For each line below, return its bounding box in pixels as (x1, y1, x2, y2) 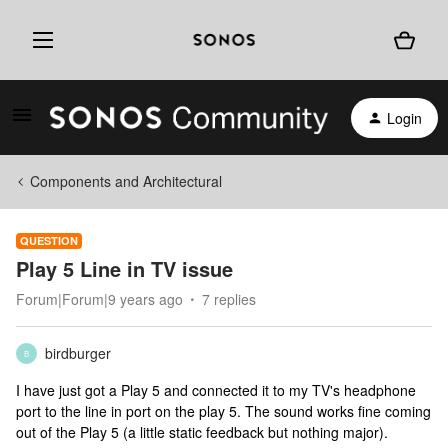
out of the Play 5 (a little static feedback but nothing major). (16, 422, 388, 442)
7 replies (202, 289, 256, 309)
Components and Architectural (30, 171, 222, 191)
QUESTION (20, 233, 78, 248)
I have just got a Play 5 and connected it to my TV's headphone (16, 380, 416, 400)
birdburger (45, 343, 111, 363)
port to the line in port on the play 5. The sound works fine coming (16, 401, 431, 421)
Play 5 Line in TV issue (16, 254, 233, 283)
